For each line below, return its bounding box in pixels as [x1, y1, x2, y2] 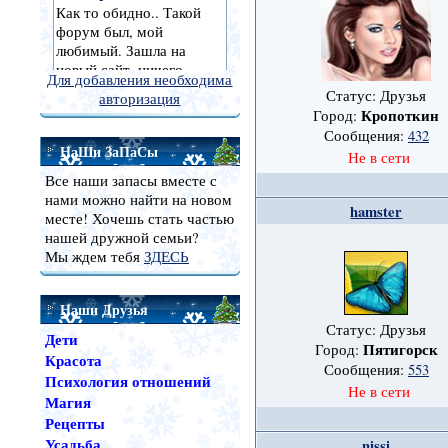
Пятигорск [362, 339, 438, 361]
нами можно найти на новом [44, 190, 232, 209]
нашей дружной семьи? [44, 228, 199, 247]
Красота [44, 350, 102, 371]
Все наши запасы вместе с [44, 171, 217, 190]
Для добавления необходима [47, 70, 233, 89]
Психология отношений [44, 371, 211, 392]
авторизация [99, 89, 181, 108]
